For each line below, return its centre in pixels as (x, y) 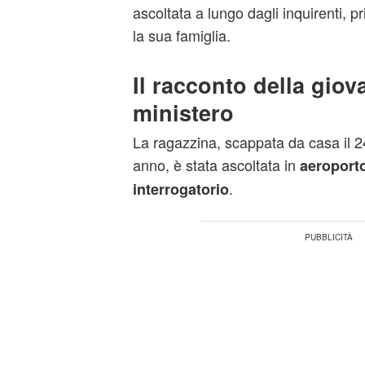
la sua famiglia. (181, 35)
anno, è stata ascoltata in (216, 165)
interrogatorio (180, 189)
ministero (183, 112)
